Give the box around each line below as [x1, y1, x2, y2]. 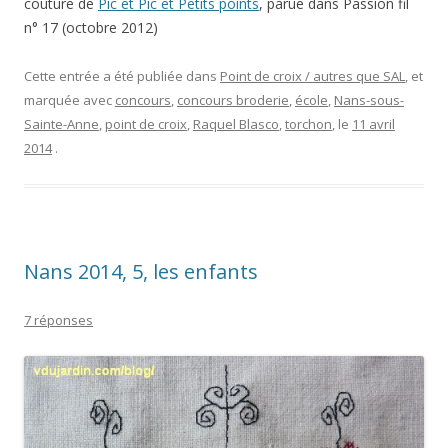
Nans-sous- [334, 90, 404, 109]
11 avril [352, 114, 395, 133]
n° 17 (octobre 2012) [24, 17, 158, 37]
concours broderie [177, 90, 289, 109]
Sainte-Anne [24, 114, 99, 133]
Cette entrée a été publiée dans [24, 66, 220, 85]
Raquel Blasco [193, 114, 279, 133]
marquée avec [24, 90, 115, 109]
